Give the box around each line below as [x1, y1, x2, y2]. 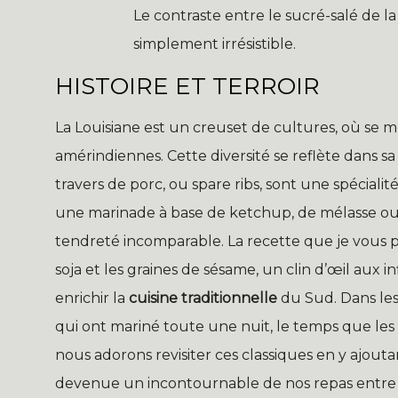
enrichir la [55, 290, 129, 307]
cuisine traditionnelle [129, 290, 277, 307]
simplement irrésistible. [133, 36, 296, 53]
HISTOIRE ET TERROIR [55, 72, 320, 101]
